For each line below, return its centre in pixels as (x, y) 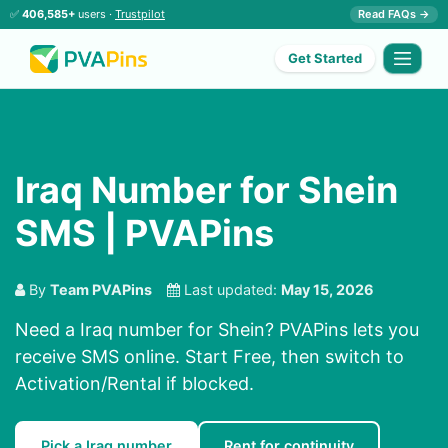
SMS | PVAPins (144, 233)
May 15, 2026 (327, 290)
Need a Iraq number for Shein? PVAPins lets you (217, 330)
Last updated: (230, 290)
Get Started (325, 58)
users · (95, 14)
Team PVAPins (101, 290)
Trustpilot (140, 14)
